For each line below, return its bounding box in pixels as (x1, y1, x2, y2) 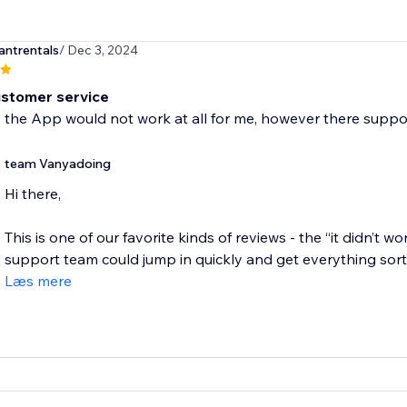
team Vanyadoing (4, 155, 111, 173)
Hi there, (4, 184, 61, 203)
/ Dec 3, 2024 (58, 42, 138, 59)
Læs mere (4, 272, 72, 291)
